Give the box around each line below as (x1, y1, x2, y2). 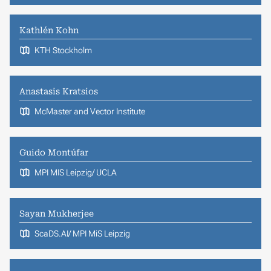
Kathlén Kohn (19, 25, 79, 35)
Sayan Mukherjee (19, 208, 94, 218)
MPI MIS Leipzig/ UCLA (34, 167, 117, 177)
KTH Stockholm (34, 45, 92, 55)
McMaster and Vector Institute (34, 106, 145, 116)
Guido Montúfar (19, 147, 88, 157)
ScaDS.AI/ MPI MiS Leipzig (34, 228, 130, 238)
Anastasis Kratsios (19, 86, 98, 96)
